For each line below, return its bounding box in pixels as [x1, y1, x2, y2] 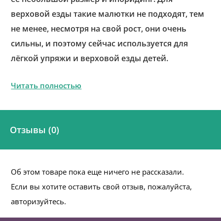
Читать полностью [11, 80, 82, 90]
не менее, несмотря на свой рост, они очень [11, 23, 187, 34]
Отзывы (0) [10, 124, 59, 136]
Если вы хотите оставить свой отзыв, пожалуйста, [11, 182, 192, 191]
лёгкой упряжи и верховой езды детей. [11, 53, 169, 64]
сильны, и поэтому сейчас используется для [11, 38, 188, 49]
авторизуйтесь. [11, 196, 67, 206]
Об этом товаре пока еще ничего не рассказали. [11, 167, 184, 177]
